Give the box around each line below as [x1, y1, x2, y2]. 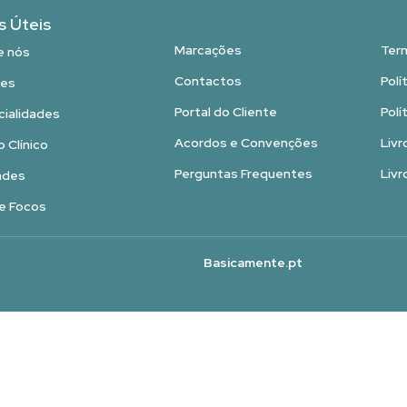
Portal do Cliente [174, 104, 277, 121]
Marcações [174, 42, 242, 59]
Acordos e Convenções [174, 134, 318, 152]
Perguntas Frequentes [174, 165, 313, 183]
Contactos [174, 73, 242, 90]
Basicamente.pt [203, 254, 303, 272]
